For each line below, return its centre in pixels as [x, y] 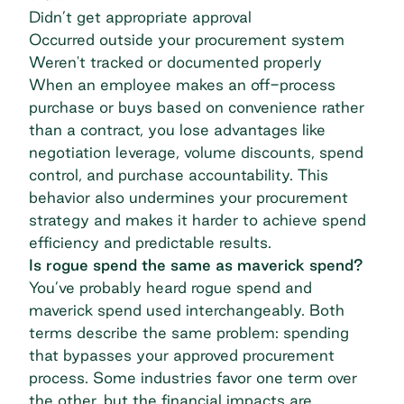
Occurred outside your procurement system [187, 39]
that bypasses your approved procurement [182, 354]
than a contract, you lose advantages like [177, 129]
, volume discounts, [248, 151]
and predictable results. [185, 242]
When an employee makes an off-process [182, 84]
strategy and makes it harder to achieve [175, 219]
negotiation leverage [102, 151]
